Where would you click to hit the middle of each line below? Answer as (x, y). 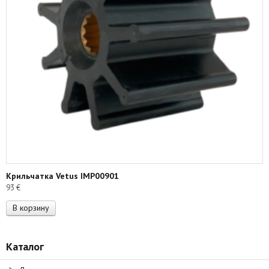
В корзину (31, 208)
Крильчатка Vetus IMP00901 (62, 176)
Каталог (25, 246)
